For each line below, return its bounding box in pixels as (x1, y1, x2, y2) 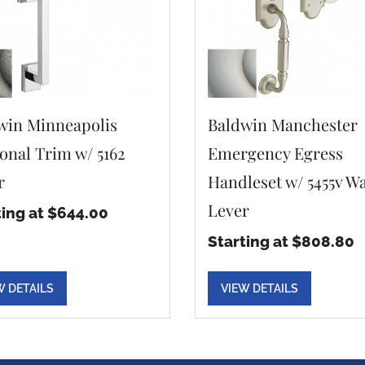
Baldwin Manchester (208, 113, 358, 135)
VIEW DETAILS (221, 282, 298, 295)
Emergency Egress (208, 142, 343, 164)
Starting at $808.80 (208, 232, 354, 250)
